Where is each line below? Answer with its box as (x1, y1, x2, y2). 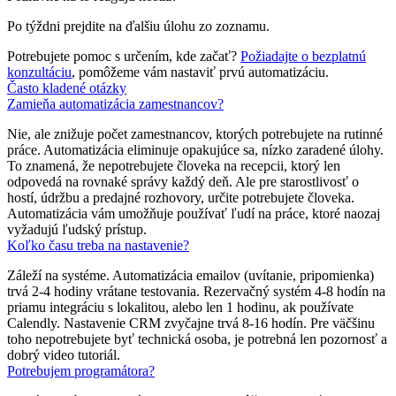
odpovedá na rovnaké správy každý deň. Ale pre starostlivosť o (7, 173, 359, 189)
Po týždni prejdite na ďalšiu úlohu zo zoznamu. (7, 18, 270, 34)
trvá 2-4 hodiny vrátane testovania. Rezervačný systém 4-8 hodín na (7, 283, 385, 299)
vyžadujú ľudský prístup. (7, 221, 147, 237)
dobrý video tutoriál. (7, 346, 120, 362)
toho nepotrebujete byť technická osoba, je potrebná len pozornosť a (7, 331, 387, 346)
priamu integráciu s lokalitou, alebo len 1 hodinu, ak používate (7, 299, 354, 315)
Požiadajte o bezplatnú (240, 48, 366, 64)
